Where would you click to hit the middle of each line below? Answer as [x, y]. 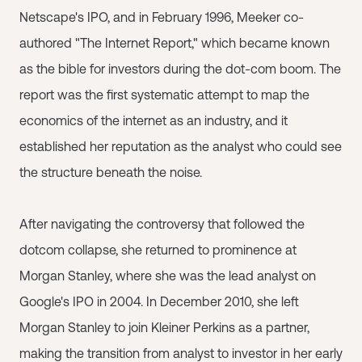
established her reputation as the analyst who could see [181, 146]
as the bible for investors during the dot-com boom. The [180, 69]
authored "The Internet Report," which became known [175, 43]
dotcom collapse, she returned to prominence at [158, 250]
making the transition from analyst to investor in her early [181, 353]
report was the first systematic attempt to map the [164, 95]
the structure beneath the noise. [111, 172]
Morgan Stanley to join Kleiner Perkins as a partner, [164, 327]
